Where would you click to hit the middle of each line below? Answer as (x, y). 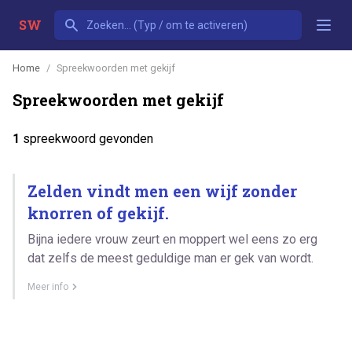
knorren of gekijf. (98, 213)
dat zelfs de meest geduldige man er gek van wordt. (170, 258)
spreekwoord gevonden (86, 138)
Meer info (48, 286)
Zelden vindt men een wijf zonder (162, 191)
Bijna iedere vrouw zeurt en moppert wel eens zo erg (172, 239)
